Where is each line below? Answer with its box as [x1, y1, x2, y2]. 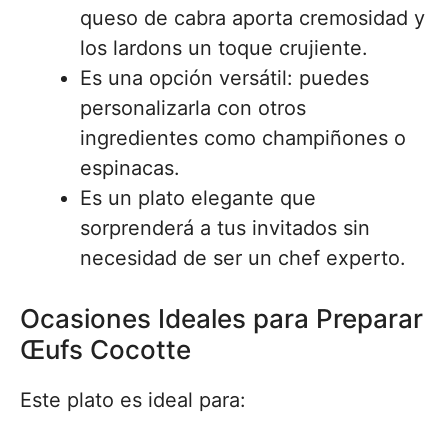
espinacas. [80, 156, 180, 180]
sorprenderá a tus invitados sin [80, 216, 370, 240]
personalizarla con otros [80, 96, 306, 120]
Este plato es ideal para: [20, 388, 246, 412]
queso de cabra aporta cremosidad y [80, 6, 425, 30]
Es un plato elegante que [80, 186, 316, 210]
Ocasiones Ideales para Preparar [20, 303, 423, 334]
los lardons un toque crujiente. [80, 36, 368, 60]
